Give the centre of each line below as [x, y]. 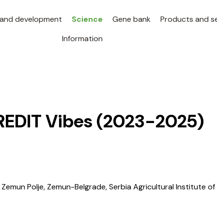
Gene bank [131, 19]
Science [87, 19]
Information [82, 39]
